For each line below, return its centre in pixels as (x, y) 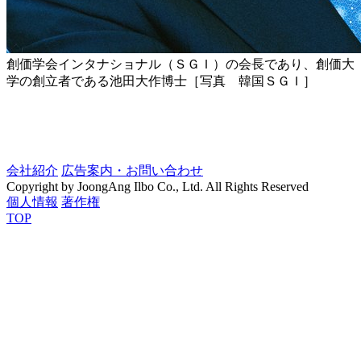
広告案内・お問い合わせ (132, 171)
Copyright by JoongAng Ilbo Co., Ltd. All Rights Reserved (158, 187)
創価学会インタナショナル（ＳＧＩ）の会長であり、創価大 (180, 64)
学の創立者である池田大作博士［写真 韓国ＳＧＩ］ (161, 81)
